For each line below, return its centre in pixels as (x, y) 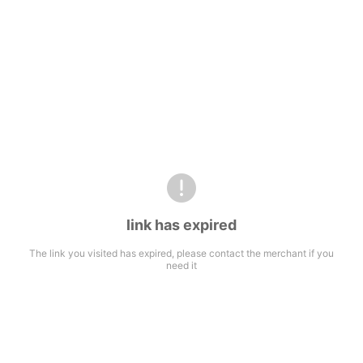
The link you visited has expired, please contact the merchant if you (181, 253)
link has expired (181, 224)
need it (181, 265)
